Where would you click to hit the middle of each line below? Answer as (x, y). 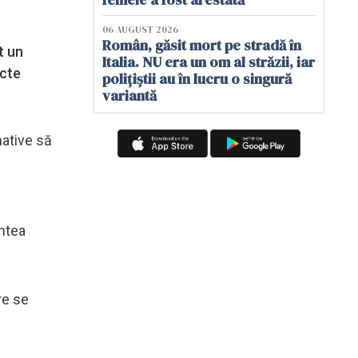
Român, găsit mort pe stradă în (202, 45)
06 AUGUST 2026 (140, 30)
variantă (129, 95)
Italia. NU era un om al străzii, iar (209, 62)
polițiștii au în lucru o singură (197, 79)
